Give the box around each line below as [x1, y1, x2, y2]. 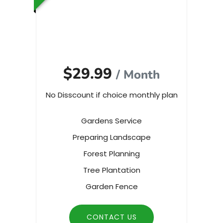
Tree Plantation [83, 165, 140, 176]
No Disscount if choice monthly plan [45, 89, 178, 100]
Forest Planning [83, 148, 140, 159]
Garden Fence [85, 181, 138, 192]
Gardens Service [81, 115, 142, 126]
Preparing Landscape [72, 132, 151, 143]
